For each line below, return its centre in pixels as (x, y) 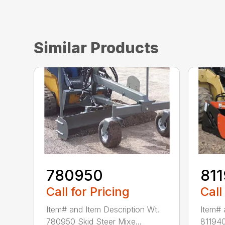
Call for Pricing (88, 191)
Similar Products (96, 48)
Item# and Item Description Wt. (103, 209)
